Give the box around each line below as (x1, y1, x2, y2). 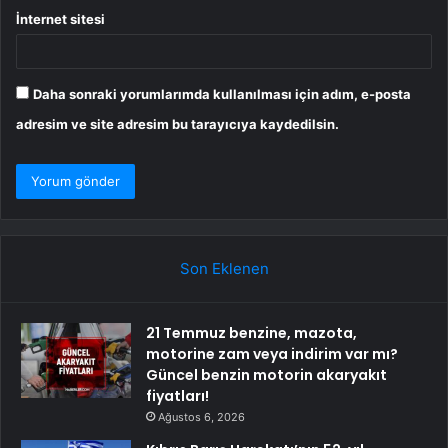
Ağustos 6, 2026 (158, 409, 245, 424)
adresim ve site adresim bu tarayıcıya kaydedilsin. (16, 115, 339, 132)
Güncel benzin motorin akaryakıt (146, 364, 387, 385)
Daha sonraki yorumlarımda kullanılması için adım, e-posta (33, 85, 411, 102)
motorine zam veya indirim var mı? (146, 343, 398, 364)
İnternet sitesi (16, 10, 105, 27)
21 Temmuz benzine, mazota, (146, 322, 357, 343)
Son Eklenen (179, 258, 269, 278)
